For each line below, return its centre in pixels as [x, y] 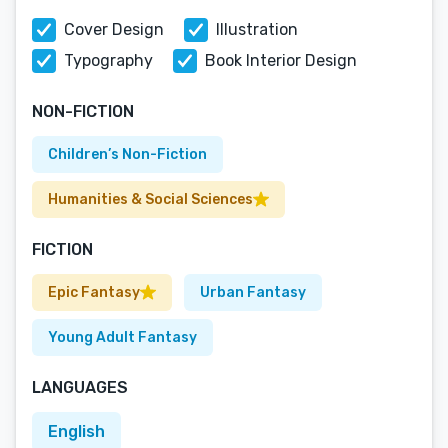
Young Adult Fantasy [122, 337]
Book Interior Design [281, 60]
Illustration [257, 29]
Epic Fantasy [94, 292]
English [76, 431]
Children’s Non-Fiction [127, 154]
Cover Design [114, 29]
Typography [108, 60]
